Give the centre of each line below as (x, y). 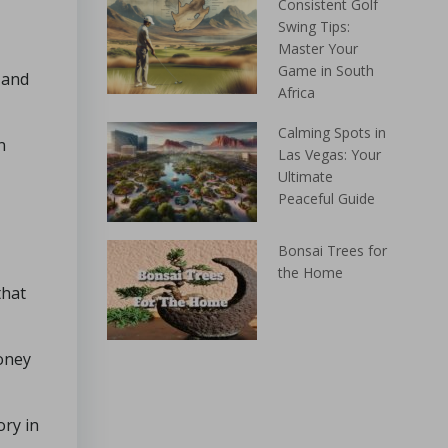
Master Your (317, 48)
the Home (310, 272)
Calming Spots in (331, 132)
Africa (296, 92)
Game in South (325, 70)
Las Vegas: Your (329, 154)
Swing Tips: (313, 26)
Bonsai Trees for (332, 250)
